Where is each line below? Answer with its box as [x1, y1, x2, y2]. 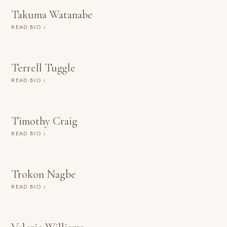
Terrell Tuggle [11, 61, 76, 74]
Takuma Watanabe [11, 8, 93, 21]
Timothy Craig [11, 114, 78, 128]
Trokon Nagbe [11, 167, 77, 181]
